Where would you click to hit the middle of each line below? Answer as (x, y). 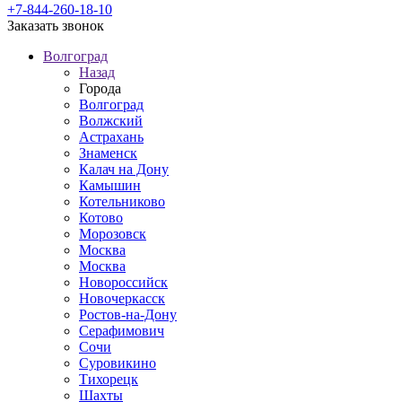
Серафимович (122, 331)
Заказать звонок (56, 26)
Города (100, 88)
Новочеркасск (122, 298)
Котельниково (122, 201)
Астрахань (111, 137)
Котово (101, 218)
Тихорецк (109, 379)
